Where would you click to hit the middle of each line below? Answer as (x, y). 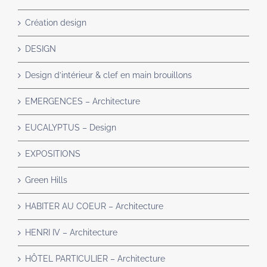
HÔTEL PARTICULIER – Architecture (95, 259)
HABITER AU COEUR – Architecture (94, 207)
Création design (56, 23)
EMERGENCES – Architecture (83, 102)
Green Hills (46, 180)
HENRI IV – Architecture (71, 233)
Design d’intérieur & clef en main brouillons (108, 75)
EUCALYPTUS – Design (71, 128)
